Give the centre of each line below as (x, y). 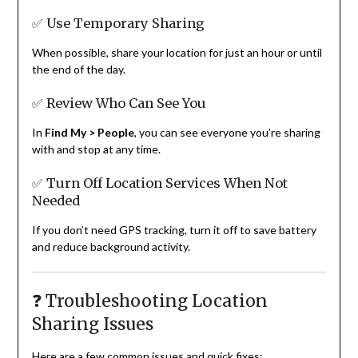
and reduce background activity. (111, 247)
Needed (56, 201)
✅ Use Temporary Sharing (118, 24)
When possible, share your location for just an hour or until (177, 53)
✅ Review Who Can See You (119, 103)
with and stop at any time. (96, 149)
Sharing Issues (92, 324)
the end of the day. (78, 70)
